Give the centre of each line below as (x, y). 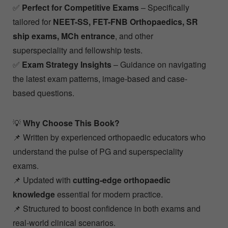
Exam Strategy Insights (67, 65)
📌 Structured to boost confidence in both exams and (107, 209)
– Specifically (164, 8)
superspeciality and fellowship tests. (78, 50)
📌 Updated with (43, 180)
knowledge (34, 194)
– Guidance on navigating (159, 65)
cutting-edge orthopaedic (122, 180)
